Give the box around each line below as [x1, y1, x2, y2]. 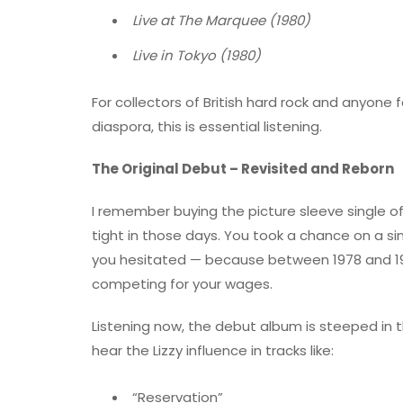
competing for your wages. [92, 274, 273, 294]
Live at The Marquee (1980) [132, 11, 310, 31]
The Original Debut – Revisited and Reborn [92, 159, 394, 179]
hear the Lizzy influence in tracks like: [92, 341, 334, 361]
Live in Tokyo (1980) [132, 46, 261, 66]
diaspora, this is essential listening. [92, 117, 322, 137]
